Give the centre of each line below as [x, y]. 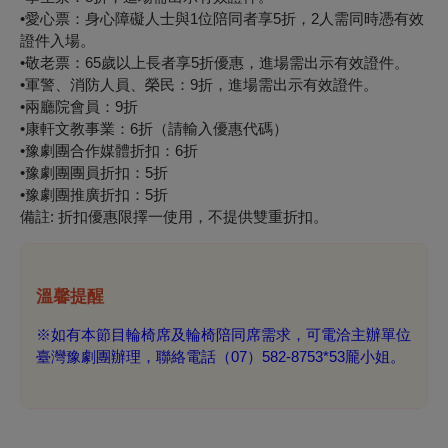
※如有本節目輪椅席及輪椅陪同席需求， [171, 335]
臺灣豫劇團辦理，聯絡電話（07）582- [163, 357]
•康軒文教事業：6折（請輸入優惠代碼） [154, 129]
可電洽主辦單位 [358, 335]
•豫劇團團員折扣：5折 [94, 173]
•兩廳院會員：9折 [79, 107]
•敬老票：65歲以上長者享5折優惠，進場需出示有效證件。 [214, 63]
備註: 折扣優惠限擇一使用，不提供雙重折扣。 [174, 217]
